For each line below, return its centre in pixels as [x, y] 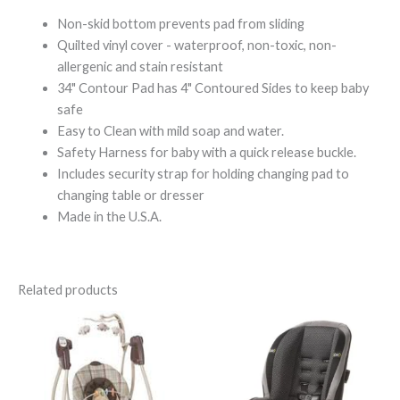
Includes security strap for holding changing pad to [203, 174]
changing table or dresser [130, 196]
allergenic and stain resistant [140, 67]
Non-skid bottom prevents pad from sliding [180, 24]
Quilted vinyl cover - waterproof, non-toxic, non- [196, 46]
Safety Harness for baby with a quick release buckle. [206, 153]
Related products [68, 290]
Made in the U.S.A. [109, 217]
